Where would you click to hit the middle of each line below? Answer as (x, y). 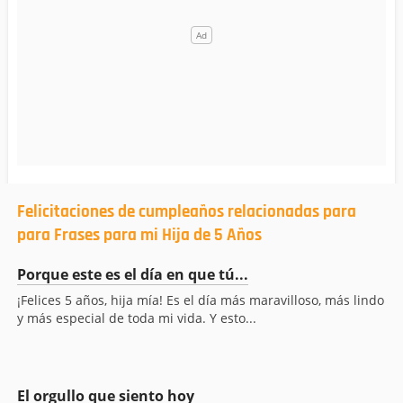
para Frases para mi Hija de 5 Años (139, 236)
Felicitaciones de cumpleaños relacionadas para (187, 212)
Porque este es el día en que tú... (133, 275)
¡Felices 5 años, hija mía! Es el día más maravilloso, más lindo (201, 300)
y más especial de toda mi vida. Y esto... (137, 318)
